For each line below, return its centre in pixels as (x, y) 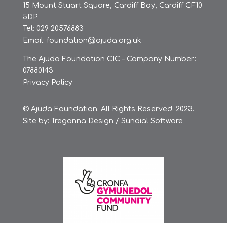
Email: (34, 40)
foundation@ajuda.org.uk (94, 40)
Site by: (37, 121)
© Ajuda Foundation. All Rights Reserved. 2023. (108, 109)
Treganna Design (83, 121)
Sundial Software (152, 121)
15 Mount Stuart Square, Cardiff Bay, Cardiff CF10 (112, 5)
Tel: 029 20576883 (53, 28)
